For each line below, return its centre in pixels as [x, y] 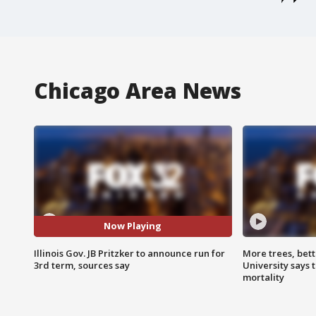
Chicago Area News [138, 90]
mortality [263, 277]
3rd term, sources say [82, 265]
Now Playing [133, 226]
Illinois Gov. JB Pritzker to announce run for [129, 253]
